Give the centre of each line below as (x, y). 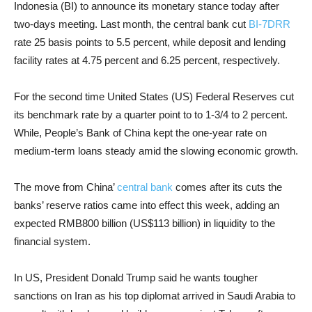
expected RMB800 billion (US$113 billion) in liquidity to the (145, 223)
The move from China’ (65, 187)
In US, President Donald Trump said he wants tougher (136, 278)
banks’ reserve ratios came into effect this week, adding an (147, 205)
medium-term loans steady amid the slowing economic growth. (156, 151)
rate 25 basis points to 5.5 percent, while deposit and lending (150, 42)
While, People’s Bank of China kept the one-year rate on (140, 133)
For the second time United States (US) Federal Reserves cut (154, 96)
